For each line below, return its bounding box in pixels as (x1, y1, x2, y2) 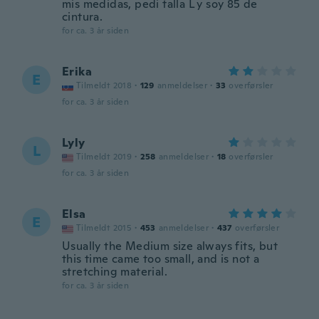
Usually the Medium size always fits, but (62, 239, 278, 253)
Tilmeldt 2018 (76, 80, 132, 91)
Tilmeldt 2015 (76, 222, 132, 234)
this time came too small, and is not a (62, 251, 260, 266)
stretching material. (62, 264, 167, 279)
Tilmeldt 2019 (76, 151, 132, 162)
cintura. (62, 9, 103, 24)
